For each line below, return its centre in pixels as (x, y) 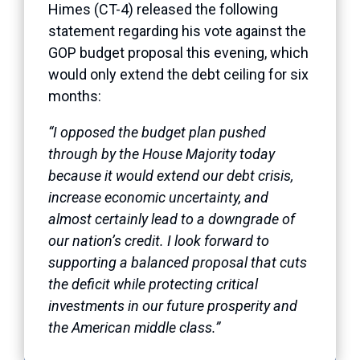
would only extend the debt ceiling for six (178, 74)
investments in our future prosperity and (173, 305)
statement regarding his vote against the (177, 31)
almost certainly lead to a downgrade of (172, 219)
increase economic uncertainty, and (158, 197)
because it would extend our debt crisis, (171, 175)
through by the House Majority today (162, 153)
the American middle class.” (134, 327)
